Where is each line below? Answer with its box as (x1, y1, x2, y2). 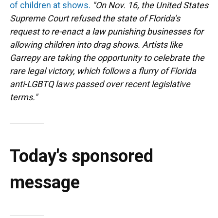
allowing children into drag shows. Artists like (10, 39, 182, 50)
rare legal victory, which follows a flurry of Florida (10, 66, 196, 76)
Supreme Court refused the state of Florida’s (10, 13, 180, 23)
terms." (10, 92, 37, 102)
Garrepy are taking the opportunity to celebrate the (10, 53, 204, 63)
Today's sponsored (10, 146, 153, 166)
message (10, 172, 80, 193)
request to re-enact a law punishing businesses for (10, 26, 203, 36)
